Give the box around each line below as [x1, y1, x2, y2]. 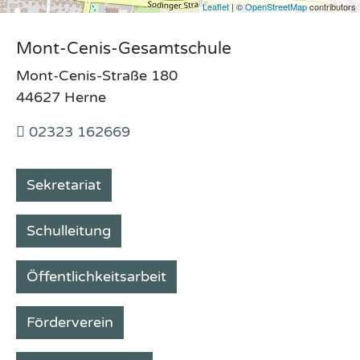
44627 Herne [16, 88, 106, 106]
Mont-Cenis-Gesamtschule [16, 39, 231, 59]
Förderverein [27, 313, 113, 331]
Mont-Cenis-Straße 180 [16, 67, 178, 84]
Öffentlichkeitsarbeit [27, 268, 166, 285]
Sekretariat [27, 176, 101, 194]
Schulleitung [27, 222, 111, 239]
